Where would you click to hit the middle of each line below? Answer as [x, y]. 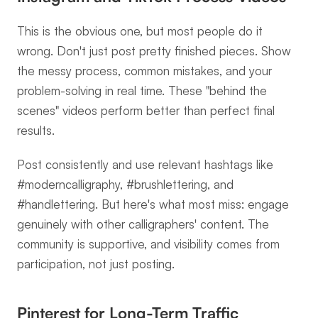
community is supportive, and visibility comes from [148, 244]
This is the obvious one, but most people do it [140, 31]
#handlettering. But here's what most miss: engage [153, 204]
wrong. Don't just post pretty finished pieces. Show [154, 51]
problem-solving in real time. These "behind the [142, 91]
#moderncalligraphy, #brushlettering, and [125, 184]
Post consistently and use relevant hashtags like [145, 164]
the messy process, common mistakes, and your [144, 71]
